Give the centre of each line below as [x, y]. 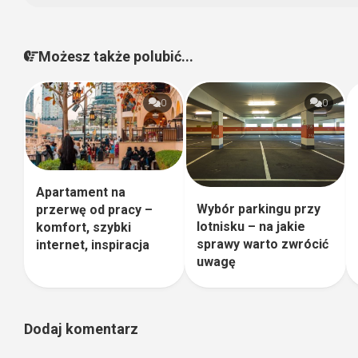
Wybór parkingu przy [259, 209]
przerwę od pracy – [94, 210]
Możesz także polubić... [116, 56]
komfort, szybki [84, 228]
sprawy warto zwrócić [263, 245]
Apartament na [81, 193]
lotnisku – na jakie [251, 227]
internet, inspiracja [93, 245]
